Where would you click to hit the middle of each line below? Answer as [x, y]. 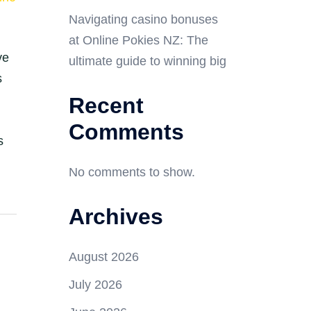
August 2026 [103, 257]
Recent [106, 106]
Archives [116, 217]
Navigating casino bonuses [143, 20]
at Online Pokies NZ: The [138, 41]
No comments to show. [132, 173]
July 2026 [95, 285]
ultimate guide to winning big [147, 61]
